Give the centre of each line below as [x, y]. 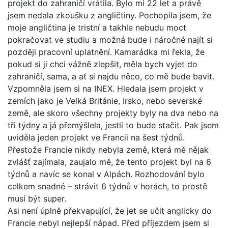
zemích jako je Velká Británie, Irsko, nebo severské [105, 101]
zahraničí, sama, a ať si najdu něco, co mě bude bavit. [111, 76]
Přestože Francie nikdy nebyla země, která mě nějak [108, 149]
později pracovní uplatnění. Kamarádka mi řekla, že [106, 52]
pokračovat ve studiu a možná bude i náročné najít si [110, 39]
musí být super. [37, 198]
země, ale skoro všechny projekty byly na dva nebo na [113, 113]
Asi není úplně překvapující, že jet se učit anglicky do [110, 210]
